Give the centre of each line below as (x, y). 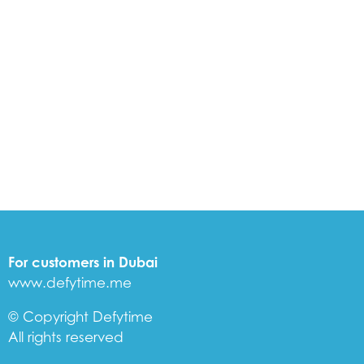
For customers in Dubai (82, 262)
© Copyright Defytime (80, 316)
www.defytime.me (69, 282)
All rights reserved (65, 337)
